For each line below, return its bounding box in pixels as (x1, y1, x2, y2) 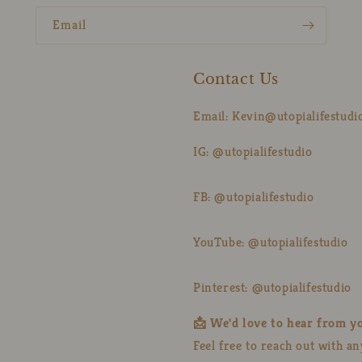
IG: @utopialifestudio (193, 143, 313, 161)
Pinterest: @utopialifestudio (193, 279, 351, 297)
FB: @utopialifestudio (193, 188, 314, 206)
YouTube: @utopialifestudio (193, 234, 348, 251)
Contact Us (193, 70, 279, 89)
